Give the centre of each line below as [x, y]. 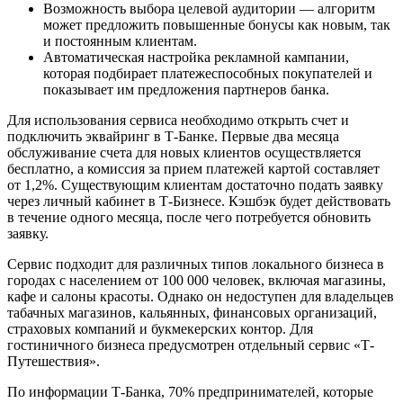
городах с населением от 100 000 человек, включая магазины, [197, 281]
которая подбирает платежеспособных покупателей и [208, 74]
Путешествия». [54, 362]
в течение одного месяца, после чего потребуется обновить [189, 218]
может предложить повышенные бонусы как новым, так [217, 25]
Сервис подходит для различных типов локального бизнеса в [196, 264]
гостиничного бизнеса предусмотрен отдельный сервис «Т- [191, 345]
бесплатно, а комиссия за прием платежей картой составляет [193, 169]
